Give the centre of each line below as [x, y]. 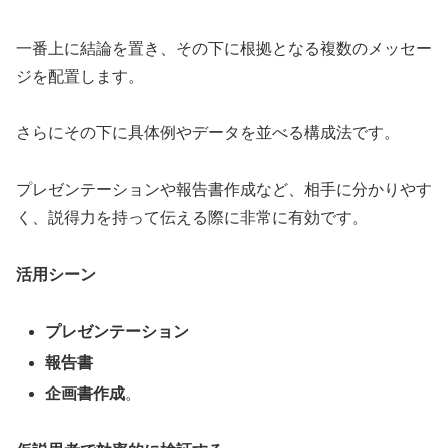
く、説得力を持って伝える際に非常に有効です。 [192, 218]
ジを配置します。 [80, 76]
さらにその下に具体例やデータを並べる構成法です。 [208, 133]
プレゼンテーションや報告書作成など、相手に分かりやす [224, 190]
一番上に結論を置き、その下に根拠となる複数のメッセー [224, 48]
